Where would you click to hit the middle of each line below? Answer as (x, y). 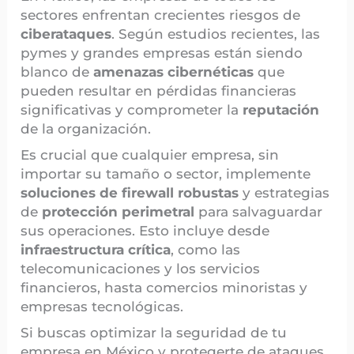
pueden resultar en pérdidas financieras (159, 90)
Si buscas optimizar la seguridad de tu (154, 333)
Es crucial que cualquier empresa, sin (150, 155)
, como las (206, 250)
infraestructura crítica (96, 250)
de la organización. (86, 128)
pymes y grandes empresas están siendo (162, 53)
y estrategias (284, 193)
